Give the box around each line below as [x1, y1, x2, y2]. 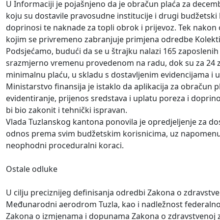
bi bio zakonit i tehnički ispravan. [6, 105, 127, 116]
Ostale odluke [6, 164, 57, 175]
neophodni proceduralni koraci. [6, 140, 124, 151]
